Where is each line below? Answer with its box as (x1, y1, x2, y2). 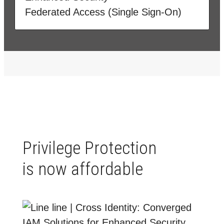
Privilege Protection (22, 138, 156, 159)
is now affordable (22, 159, 143, 180)
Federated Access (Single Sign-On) (25, 6, 181, 18)
